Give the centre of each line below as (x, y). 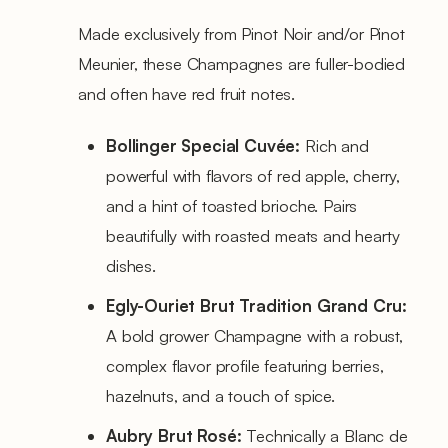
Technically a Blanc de (324, 435)
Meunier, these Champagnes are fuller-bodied (242, 63)
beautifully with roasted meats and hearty (253, 235)
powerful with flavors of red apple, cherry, (253, 175)
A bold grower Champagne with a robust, (254, 335)
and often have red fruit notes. (187, 93)
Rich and (334, 145)
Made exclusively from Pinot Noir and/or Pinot (241, 33)
